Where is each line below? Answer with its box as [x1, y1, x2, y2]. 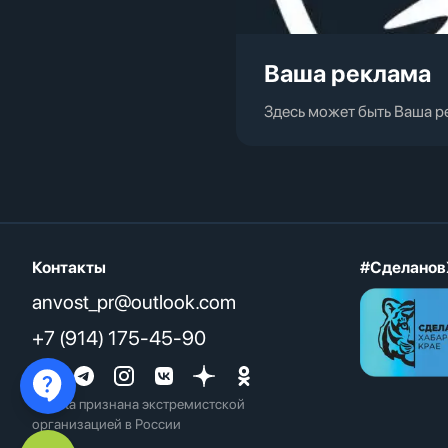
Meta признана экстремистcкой [46, 396, 245, 412]
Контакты [32, 258, 106, 277]
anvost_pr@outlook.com [32, 290, 236, 314]
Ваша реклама [264, 59, 431, 88]
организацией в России [32, 416, 181, 432]
